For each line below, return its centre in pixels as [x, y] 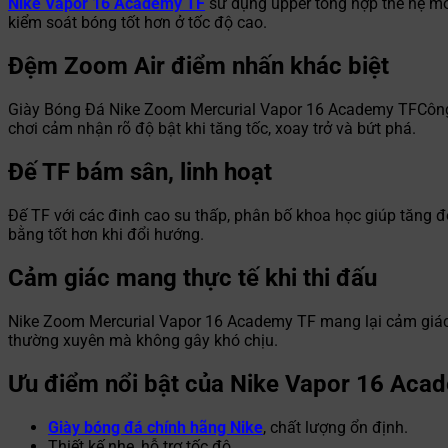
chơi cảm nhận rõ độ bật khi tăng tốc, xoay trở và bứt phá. [212, 129]
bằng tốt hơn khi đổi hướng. [106, 234]
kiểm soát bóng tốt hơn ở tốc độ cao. [137, 23]
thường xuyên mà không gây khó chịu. [143, 340]
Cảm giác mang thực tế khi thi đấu [192, 277]
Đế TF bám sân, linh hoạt [140, 172]
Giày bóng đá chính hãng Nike [155, 427]
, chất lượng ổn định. [335, 427]
